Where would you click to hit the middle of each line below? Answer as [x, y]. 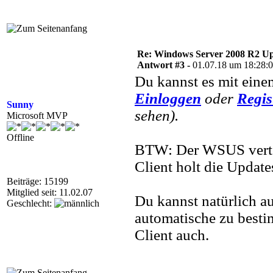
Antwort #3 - [165, 65]
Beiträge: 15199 [37, 181]
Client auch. [172, 235]
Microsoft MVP [37, 115]
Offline [20, 137]
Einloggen [168, 98]
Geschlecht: [30, 203]
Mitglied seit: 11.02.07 [50, 192]
